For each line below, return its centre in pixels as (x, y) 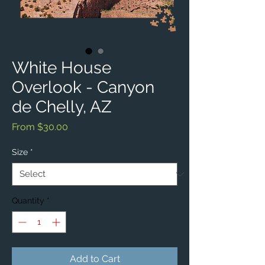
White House (62, 68)
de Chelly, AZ (62, 107)
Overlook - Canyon (83, 88)
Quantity (28, 201)
